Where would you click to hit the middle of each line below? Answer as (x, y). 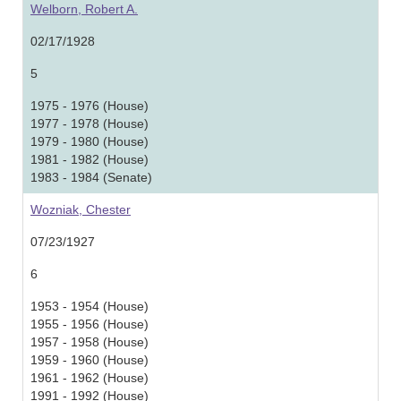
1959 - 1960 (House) (90, 360)
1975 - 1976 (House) (90, 106)
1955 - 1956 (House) (90, 324)
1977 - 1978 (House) (90, 124)
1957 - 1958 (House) (90, 342)
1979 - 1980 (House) (90, 141)
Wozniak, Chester (81, 209)
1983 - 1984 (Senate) (91, 177)
